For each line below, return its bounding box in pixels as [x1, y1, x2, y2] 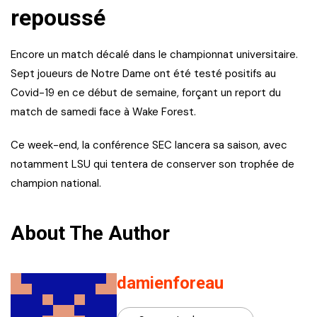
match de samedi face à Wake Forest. [11, 104, 196, 119]
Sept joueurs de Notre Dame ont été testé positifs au [11, 66, 276, 81]
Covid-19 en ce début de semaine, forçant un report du [11, 85, 281, 100]
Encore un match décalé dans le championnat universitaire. [11, 47, 298, 62]
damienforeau [117, 272, 224, 293]
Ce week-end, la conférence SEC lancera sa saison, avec [11, 137, 287, 152]
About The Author [11, 221, 170, 245]
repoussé [11, 4, 105, 31]
